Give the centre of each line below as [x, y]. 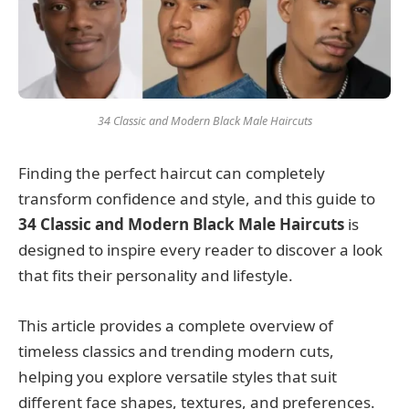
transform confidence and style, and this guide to [197, 199]
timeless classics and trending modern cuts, [176, 351]
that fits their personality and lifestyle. [156, 276]
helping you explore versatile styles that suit [178, 376]
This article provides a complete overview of [176, 325]
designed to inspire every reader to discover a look [200, 250]
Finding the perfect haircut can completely [172, 173]
